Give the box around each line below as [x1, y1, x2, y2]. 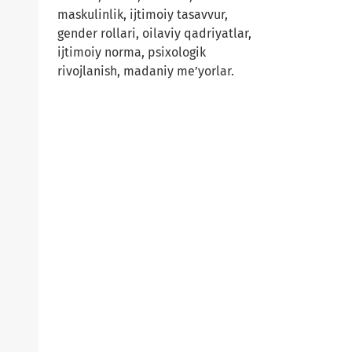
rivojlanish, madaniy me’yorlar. [57, 64, 234, 79]
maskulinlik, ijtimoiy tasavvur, [57, 7, 228, 23]
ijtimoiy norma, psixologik [57, 45, 206, 60]
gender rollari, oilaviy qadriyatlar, [57, 26, 251, 42]
